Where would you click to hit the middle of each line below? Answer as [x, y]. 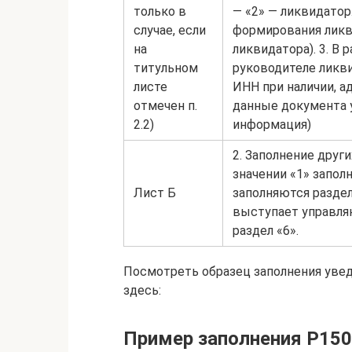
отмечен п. [165, 106]
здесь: [142, 290]
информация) [272, 125]
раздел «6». [266, 231]
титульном [166, 68]
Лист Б [155, 193]
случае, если [170, 30]
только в [160, 11]
